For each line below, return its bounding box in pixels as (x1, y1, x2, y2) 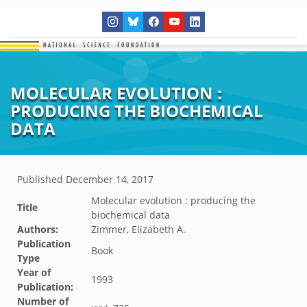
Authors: (17, 223, 58, 236)
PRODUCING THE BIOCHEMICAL (10, 99, 263, 122)
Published (17, 173, 66, 186)
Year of (17, 266, 51, 279)
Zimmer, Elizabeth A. (91, 223, 186, 236)
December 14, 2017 (66, 173, 153, 186)
